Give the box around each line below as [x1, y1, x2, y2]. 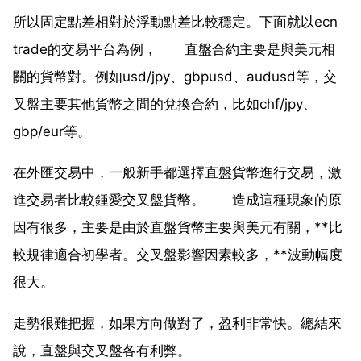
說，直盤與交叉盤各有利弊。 [13, 342, 191, 359]
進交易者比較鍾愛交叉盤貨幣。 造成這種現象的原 [13, 191, 342, 208]
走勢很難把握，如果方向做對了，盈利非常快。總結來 [13, 314, 342, 331]
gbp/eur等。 [13, 122, 91, 139]
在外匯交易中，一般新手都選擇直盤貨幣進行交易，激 [13, 164, 342, 180]
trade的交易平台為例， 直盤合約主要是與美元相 [13, 40, 335, 57]
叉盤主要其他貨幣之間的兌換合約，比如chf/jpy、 [13, 95, 317, 112]
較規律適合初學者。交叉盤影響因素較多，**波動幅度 [13, 246, 342, 263]
